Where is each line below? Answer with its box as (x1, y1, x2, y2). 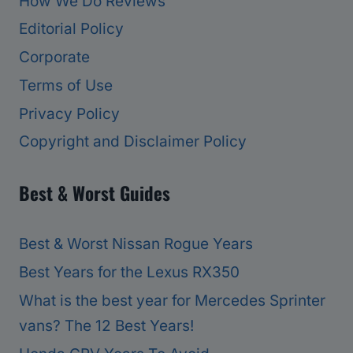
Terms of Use (19, 76, 113, 95)
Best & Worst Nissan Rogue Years (19, 235, 253, 254)
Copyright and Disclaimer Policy (19, 132, 247, 151)
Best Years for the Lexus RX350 (19, 262, 240, 281)
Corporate (19, 48, 90, 67)
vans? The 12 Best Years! (19, 316, 194, 335)
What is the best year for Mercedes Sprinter (19, 291, 325, 310)
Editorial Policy (19, 20, 124, 39)
